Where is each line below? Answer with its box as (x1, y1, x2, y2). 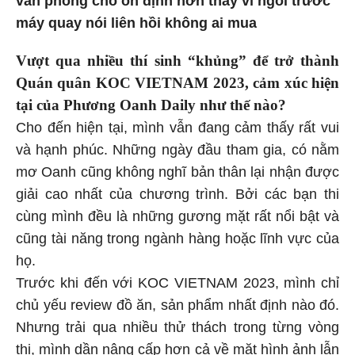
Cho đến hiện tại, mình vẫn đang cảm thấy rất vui (16, 120, 339, 136)
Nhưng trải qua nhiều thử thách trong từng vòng (16, 319, 339, 336)
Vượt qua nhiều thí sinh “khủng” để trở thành (16, 52, 339, 70)
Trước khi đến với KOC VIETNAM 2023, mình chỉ (16, 275, 339, 292)
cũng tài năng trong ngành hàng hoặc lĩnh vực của (16, 231, 339, 247)
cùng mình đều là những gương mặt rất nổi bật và (16, 208, 339, 225)
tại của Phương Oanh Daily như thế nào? (16, 97, 290, 114)
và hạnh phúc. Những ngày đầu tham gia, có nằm (16, 142, 339, 158)
